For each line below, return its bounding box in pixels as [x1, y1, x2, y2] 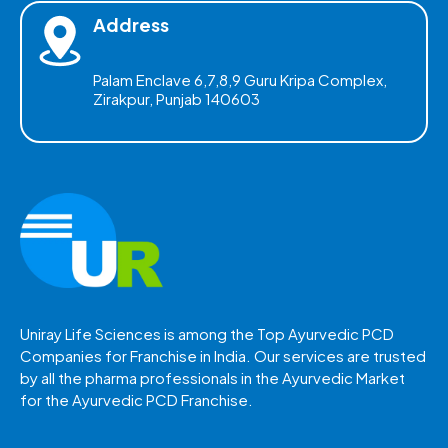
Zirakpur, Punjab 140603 [93, 89, 261, 108]
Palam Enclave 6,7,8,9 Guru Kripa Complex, [93, 70, 388, 89]
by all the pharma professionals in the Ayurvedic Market [20, 368, 405, 388]
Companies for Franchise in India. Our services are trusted [20, 346, 426, 366]
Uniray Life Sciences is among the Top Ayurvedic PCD [20, 324, 394, 344]
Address [93, 13, 170, 36]
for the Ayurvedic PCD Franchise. [20, 390, 253, 410]
